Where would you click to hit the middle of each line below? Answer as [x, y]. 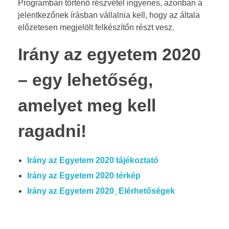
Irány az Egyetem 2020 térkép [84, 175]
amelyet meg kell [87, 105]
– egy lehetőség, [85, 80]
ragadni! [52, 131]
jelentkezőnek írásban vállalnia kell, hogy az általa [109, 15]
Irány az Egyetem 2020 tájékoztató [93, 160]
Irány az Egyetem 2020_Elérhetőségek [101, 191]
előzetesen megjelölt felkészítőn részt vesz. [96, 27]
